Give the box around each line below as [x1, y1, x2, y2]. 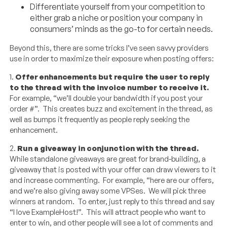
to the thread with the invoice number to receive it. [10, 83, 209, 93]
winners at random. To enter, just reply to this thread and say [10, 197, 215, 207]
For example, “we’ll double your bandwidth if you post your [10, 93, 203, 103]
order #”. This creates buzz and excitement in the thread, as [10, 104, 213, 114]
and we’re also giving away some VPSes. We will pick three [10, 186, 206, 196]
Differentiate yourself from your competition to [30, 2, 206, 12]
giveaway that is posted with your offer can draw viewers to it [10, 165, 216, 175]
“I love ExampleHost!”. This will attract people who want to [10, 207, 206, 217]
